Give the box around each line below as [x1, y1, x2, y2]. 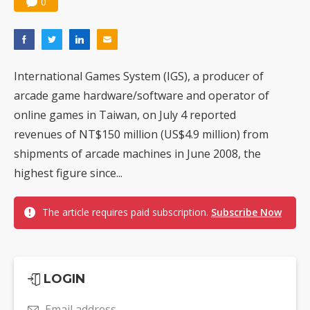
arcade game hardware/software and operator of [14, 88, 269, 104]
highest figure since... [14, 165, 122, 181]
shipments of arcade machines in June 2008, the [14, 146, 261, 162]
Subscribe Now [211, 206, 282, 219]
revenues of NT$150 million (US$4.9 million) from [14, 127, 268, 143]
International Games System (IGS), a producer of [14, 69, 264, 84]
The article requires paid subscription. [42, 206, 211, 219]
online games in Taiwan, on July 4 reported [14, 107, 236, 123]
